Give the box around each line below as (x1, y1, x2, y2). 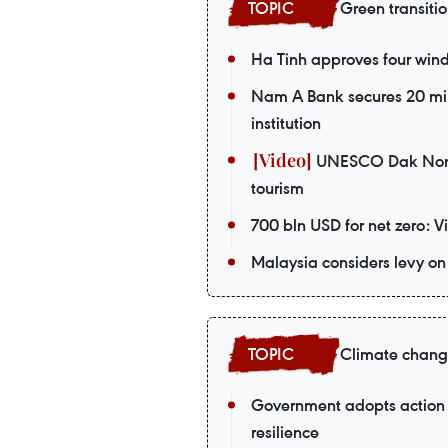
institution (251, 112, 321, 134)
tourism (251, 177, 304, 199)
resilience (251, 421, 319, 443)
